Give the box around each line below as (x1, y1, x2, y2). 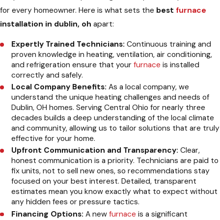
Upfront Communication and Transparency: (11, 145, 179, 156)
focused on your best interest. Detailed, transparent (11, 176, 197, 187)
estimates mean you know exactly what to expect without (11, 187, 218, 197)
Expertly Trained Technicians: (11, 39, 125, 50)
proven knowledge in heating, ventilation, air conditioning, (11, 50, 213, 60)
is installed (161, 60, 200, 70)
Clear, (178, 145, 200, 156)
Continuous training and (125, 39, 212, 50)
